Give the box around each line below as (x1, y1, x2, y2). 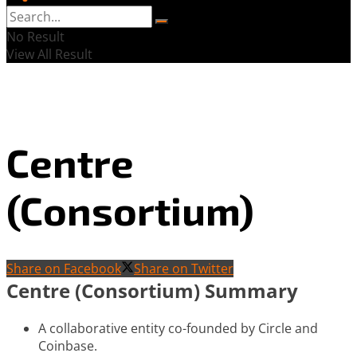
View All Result (6, 45, 92, 63)
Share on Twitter (134, 260, 233, 277)
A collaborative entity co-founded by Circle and (38, 319, 318, 337)
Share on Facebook (6, 260, 121, 277)
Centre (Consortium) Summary (6, 277, 298, 304)
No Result (6, 28, 65, 45)
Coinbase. (38, 336, 97, 355)
